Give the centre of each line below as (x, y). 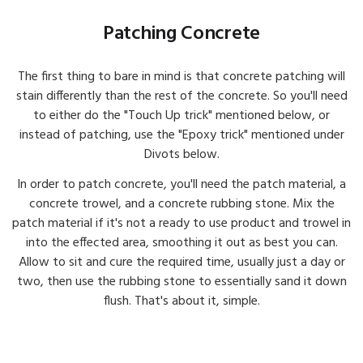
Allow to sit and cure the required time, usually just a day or (181, 262)
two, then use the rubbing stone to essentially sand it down (181, 282)
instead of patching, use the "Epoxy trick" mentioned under (181, 135)
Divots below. (181, 155)
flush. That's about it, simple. (181, 301)
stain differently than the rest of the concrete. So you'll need (181, 96)
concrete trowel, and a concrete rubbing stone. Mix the (181, 204)
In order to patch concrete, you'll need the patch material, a (181, 184)
